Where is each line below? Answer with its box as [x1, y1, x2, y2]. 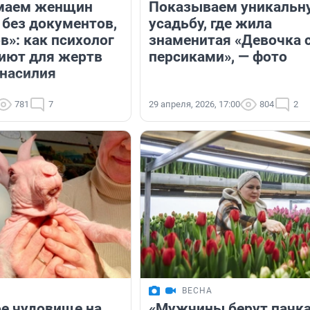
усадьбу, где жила [149, 15, 272, 33]
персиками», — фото [149, 48, 287, 66]
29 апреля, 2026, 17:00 [149, 99, 240, 110]
